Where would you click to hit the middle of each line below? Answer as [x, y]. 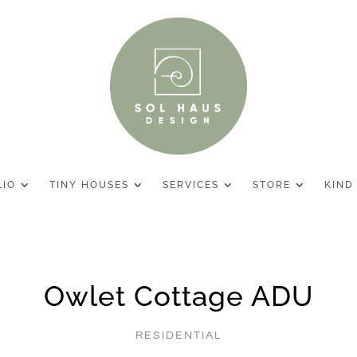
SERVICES [190, 185]
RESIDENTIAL [178, 335]
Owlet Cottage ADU [178, 296]
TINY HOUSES [89, 185]
